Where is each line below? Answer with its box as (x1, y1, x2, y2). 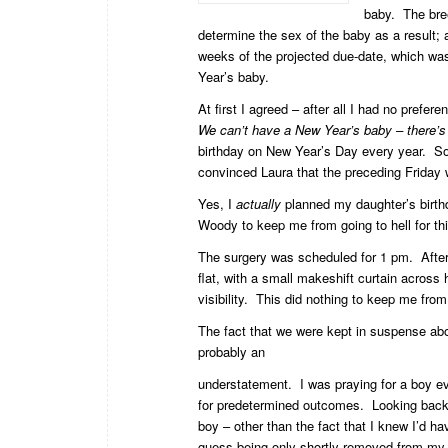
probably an (198, 341, 265, 361)
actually (236, 193, 281, 213)
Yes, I (198, 193, 236, 213)
